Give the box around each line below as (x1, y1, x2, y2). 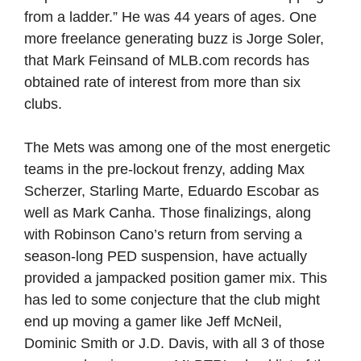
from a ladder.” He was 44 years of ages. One (24, 9, 317, 25)
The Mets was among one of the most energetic (24, 139, 330, 156)
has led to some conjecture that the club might (24, 292, 320, 308)
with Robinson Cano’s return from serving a (24, 226, 302, 243)
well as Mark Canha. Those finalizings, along (24, 205, 311, 221)
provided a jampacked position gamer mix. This (24, 270, 327, 286)
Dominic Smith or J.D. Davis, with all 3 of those (24, 335, 325, 351)
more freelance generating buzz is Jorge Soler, (24, 31, 324, 47)
